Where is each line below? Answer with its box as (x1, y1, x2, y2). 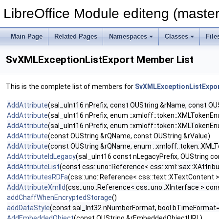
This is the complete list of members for (6, 83, 135, 90)
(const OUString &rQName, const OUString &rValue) (48, 132, 210, 140)
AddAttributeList (7, 163, 60, 171)
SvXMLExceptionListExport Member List (6, 54, 194, 66)
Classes (165, 33, 188, 40)
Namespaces (109, 33, 147, 40)
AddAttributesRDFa (7, 173, 68, 181)
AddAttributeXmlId (7, 183, 66, 191)
